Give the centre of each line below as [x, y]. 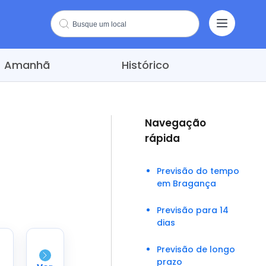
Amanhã [27, 65]
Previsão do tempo [198, 171]
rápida [162, 138]
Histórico [145, 65]
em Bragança [186, 183]
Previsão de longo [196, 249]
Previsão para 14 [193, 210]
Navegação [175, 123]
